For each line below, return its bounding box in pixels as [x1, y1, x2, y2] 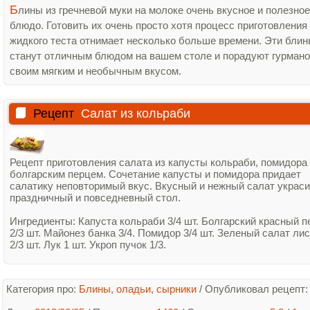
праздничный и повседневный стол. [10, 192, 181, 203]
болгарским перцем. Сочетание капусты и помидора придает [10, 168, 301, 180]
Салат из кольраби [81, 107, 190, 120]
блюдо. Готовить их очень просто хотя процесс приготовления [10, 19, 307, 31]
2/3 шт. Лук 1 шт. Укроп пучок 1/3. [10, 239, 166, 250]
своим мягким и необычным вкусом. [10, 65, 181, 77]
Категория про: [6, 283, 79, 295]
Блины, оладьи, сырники [79, 283, 197, 295]
